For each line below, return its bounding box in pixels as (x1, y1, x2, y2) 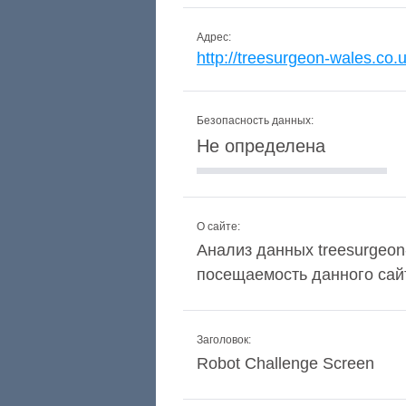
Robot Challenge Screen (197, 354, 374, 372)
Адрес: (197, 31, 231, 43)
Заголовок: (197, 333, 251, 346)
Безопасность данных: (197, 114, 314, 127)
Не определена (197, 136, 325, 156)
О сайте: (197, 220, 240, 233)
